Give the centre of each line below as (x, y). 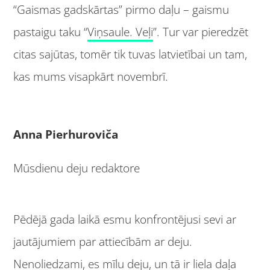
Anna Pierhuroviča (66, 134)
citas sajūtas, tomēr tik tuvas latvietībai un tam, (130, 54)
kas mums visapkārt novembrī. (93, 76)
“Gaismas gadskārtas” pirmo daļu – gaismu (121, 9)
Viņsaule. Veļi (121, 32)
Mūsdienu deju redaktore (77, 168)
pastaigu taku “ (51, 32)
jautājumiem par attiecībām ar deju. (103, 242)
